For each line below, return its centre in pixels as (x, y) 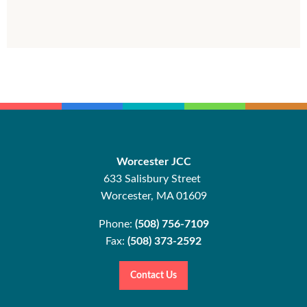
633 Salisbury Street (153, 179)
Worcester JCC (153, 162)
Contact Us (153, 275)
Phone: (116, 224)
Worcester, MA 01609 (153, 196)
